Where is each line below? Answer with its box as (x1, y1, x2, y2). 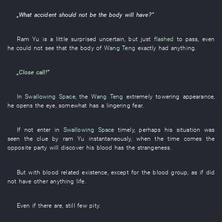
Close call (18, 68, 46, 76)
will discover (49, 144, 84, 152)
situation (176, 126, 201, 134)
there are (38, 201, 62, 209)
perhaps (139, 126, 161, 134)
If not (16, 126, 37, 134)
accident (34, 10, 56, 18)
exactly (137, 44, 157, 52)
